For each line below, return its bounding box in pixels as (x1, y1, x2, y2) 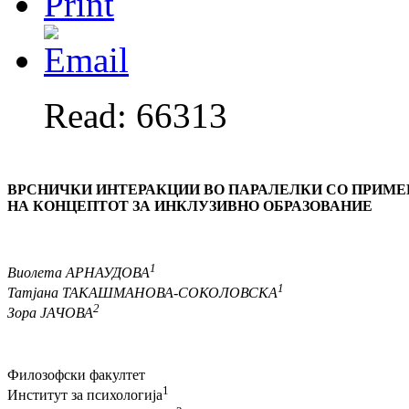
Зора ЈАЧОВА (7, 305, 93, 321)
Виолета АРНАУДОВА (7, 264, 150, 280)
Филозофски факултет (7, 367, 145, 383)
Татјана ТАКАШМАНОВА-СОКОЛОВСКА (7, 284, 278, 300)
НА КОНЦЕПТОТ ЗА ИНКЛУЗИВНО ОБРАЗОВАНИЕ (7, 198, 372, 215)
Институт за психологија (7, 387, 163, 404)
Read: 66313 (44, 96, 227, 136)
